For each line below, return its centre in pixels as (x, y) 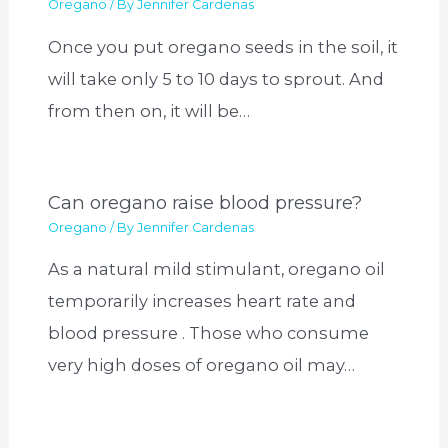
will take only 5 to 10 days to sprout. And (216, 78)
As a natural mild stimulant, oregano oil (217, 269)
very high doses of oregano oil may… (202, 365)
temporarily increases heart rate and (202, 301)
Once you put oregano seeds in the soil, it (223, 46)
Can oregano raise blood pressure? (205, 203)
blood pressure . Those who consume (209, 333)
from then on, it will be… (149, 110)
